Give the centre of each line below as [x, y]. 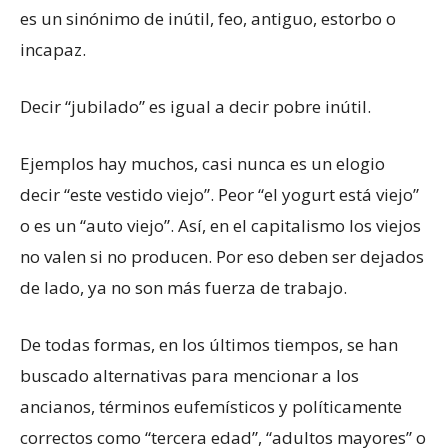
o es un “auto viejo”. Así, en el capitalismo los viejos [220, 226]
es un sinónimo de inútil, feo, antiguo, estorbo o [208, 19]
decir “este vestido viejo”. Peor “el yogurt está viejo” [219, 195]
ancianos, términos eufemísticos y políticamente [211, 407]
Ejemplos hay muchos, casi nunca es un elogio [202, 164]
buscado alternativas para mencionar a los [189, 376]
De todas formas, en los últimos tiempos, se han [209, 345]
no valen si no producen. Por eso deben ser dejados [222, 257]
